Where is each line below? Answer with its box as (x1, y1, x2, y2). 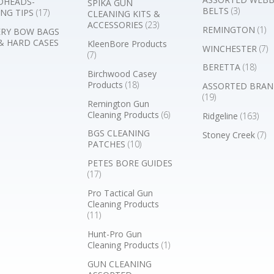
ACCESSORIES (87, 19, 146, 31)
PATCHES (87, 138, 128, 150)
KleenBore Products (87, 38, 168, 50)
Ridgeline (202, 110, 240, 122)
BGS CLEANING (87, 127, 150, 139)
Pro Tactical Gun (87, 187, 154, 199)
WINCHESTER (202, 42, 259, 54)
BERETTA (202, 61, 243, 73)
